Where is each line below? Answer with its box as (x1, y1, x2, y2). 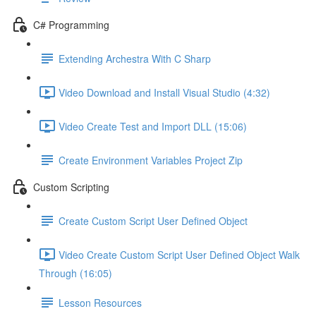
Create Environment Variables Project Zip (59, 152, 243, 167)
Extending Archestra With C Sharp (59, 51, 211, 66)
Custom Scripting (33, 179, 109, 194)
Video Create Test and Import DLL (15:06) (59, 119, 247, 133)
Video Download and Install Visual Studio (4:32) (59, 85, 270, 99)
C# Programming (33, 17, 109, 32)
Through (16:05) (39, 266, 112, 280)
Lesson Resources (59, 295, 142, 310)
